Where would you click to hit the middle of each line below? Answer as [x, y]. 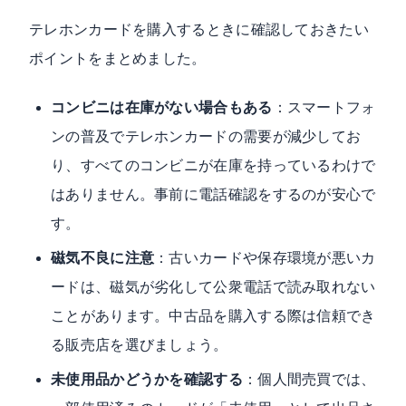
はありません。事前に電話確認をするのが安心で [213, 194]
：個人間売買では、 [309, 379]
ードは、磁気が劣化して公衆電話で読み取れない [213, 286]
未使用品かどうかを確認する [147, 379]
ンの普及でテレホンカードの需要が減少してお [206, 136]
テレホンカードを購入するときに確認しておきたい [199, 29]
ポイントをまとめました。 [118, 58]
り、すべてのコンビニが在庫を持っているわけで [213, 165]
